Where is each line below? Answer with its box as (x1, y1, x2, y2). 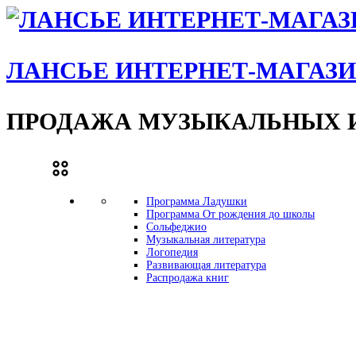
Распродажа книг (146, 272, 229, 284)
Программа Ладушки (146, 195, 247, 207)
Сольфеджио (146, 221, 207, 233)
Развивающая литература (146, 259, 266, 271)
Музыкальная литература (146, 234, 265, 246)
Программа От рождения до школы (146, 208, 315, 220)
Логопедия (146, 246, 198, 258)
